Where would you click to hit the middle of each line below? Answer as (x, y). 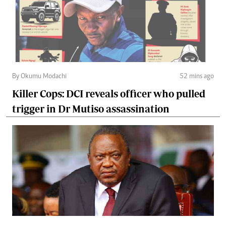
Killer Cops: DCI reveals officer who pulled (109, 93)
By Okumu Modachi (39, 76)
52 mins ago (197, 76)
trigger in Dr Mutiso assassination (91, 108)
